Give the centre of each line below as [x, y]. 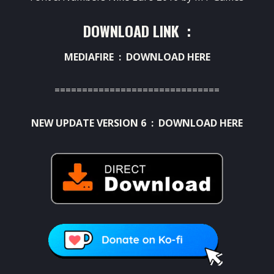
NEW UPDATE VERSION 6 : [95, 123]
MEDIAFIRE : [95, 57]
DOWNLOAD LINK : [137, 30]
